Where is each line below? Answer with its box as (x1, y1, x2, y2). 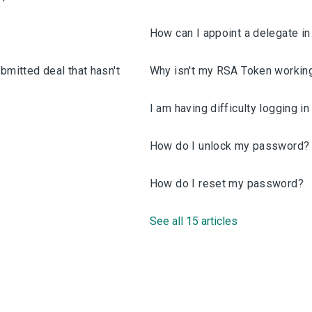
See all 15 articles (149, 214, 237, 228)
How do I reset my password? (149, 177, 304, 190)
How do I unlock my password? (149, 139, 310, 153)
